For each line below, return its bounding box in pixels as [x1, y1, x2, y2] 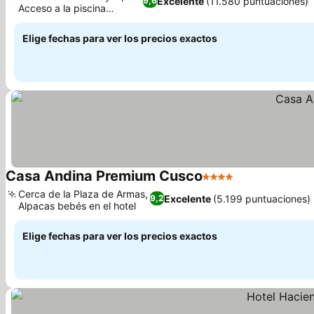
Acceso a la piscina [18, 2, 106, 14]
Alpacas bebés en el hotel [18, 200, 136, 212]
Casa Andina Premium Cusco [6, 168, 203, 184]
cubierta [18, 14, 56, 26]
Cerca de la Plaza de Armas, [18, 188, 148, 200]
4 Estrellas [202, 177, 257, 191]
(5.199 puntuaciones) [212, 192, 310, 205]
